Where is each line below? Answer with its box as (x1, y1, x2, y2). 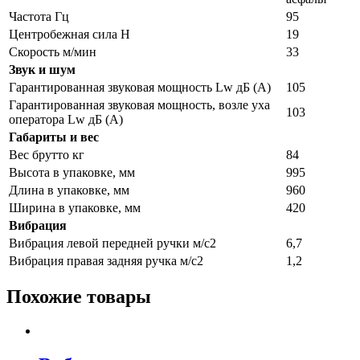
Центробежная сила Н (9, 27, 130, 41)
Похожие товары (6, 286, 151, 308)
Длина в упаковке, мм (9, 182, 129, 197)
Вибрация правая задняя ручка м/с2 (9, 253, 203, 268)
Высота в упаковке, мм (9, 165, 135, 179)
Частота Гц (9, 9, 69, 23)
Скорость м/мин (9, 44, 96, 59)
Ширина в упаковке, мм (9, 200, 141, 215)
